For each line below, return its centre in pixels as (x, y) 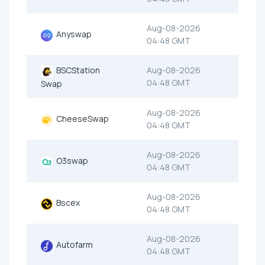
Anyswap (72, 34)
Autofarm (73, 245)
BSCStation (76, 70)
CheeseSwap (81, 119)
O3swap (70, 161)
